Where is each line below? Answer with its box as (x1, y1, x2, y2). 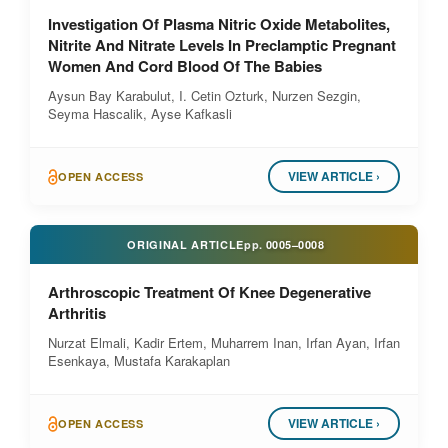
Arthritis (48, 302, 106, 324)
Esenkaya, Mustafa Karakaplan (48, 351, 230, 370)
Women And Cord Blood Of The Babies (48, 55, 322, 77)
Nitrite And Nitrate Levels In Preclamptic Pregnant (48, 34, 396, 56)
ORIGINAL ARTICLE (127, 237, 244, 252)
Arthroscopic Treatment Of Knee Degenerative (48, 281, 371, 303)
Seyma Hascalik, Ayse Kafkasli (48, 104, 232, 123)
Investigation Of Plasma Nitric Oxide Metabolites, (48, 13, 390, 35)
